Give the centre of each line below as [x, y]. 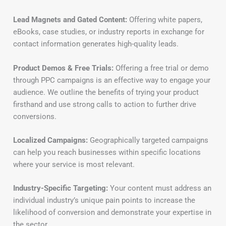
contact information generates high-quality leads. [96, 44]
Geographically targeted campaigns [148, 140]
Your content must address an [160, 188]
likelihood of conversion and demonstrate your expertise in [112, 213]
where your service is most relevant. [74, 165]
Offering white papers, [165, 20]
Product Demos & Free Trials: [63, 68]
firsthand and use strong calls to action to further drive [105, 104]
